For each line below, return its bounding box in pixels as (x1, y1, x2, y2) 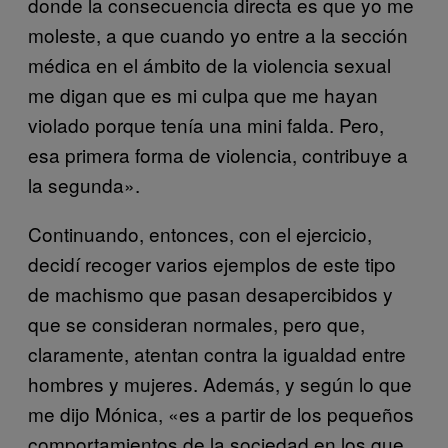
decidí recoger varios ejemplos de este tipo (28, 249, 396, 277)
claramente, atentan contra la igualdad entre (28, 339, 406, 367)
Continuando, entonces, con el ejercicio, (28, 219, 372, 247)
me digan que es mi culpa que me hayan (28, 80, 378, 108)
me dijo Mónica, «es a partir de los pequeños (28, 399, 414, 427)
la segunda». (28, 170, 140, 198)
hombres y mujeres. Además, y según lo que (28, 369, 412, 397)
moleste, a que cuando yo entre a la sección (28, 20, 408, 48)
